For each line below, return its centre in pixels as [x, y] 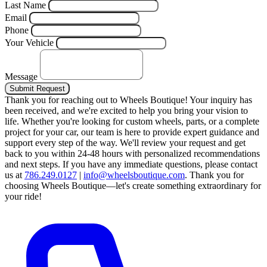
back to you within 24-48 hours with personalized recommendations [132, 154]
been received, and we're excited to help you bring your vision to [126, 111]
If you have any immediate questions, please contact [160, 164]
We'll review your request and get [183, 143]
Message [21, 77]
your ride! [23, 197]
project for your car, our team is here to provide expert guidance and [132, 132]
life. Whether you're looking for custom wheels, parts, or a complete [132, 122]
